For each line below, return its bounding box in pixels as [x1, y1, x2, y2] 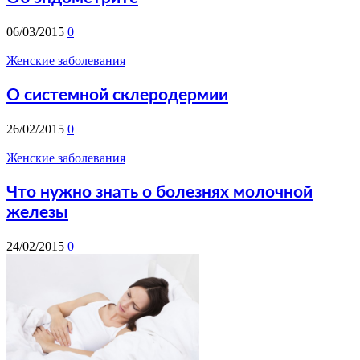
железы [6, 203, 68, 221]
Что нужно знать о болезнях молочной [6, 183, 313, 201]
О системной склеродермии [6, 86, 228, 104]
